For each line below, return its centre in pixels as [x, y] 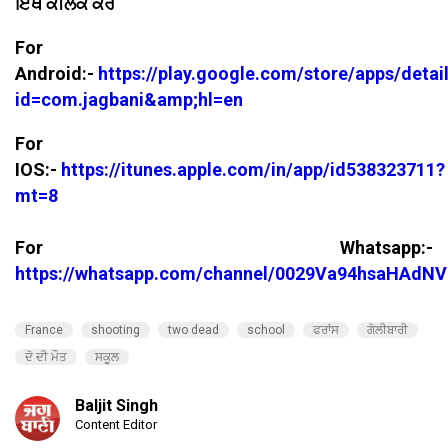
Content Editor [116, 424]
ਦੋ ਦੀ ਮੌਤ [46, 356]
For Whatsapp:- [224, 247]
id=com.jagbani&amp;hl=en [129, 99]
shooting [115, 329]
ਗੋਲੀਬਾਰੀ [387, 329]
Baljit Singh [116, 405]
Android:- [56, 73]
